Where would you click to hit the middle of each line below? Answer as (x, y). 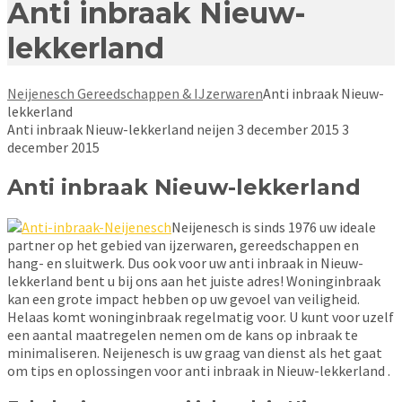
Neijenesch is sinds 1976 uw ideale (274, 227)
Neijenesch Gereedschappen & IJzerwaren (135, 94)
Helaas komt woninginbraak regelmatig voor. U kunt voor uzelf (201, 316)
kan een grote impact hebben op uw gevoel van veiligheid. (184, 298)
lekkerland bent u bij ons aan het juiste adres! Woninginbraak (194, 280)
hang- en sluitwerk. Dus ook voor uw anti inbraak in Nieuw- (185, 262)
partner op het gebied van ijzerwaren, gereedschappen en (183, 245)
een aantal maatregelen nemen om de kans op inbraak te (183, 334)
